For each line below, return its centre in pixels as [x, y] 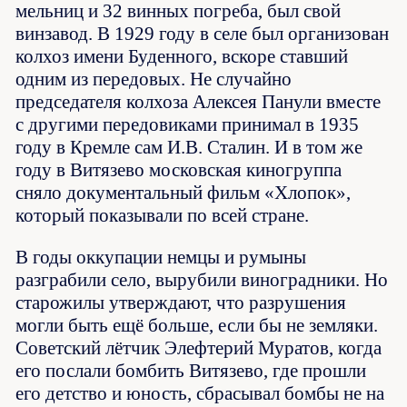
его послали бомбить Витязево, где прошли [191, 371]
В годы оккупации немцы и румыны [161, 258]
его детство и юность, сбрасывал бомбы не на [200, 394]
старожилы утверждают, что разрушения [181, 303]
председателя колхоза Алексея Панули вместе [199, 102]
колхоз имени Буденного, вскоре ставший [182, 57]
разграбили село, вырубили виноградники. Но [202, 280]
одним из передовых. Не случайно [154, 79]
